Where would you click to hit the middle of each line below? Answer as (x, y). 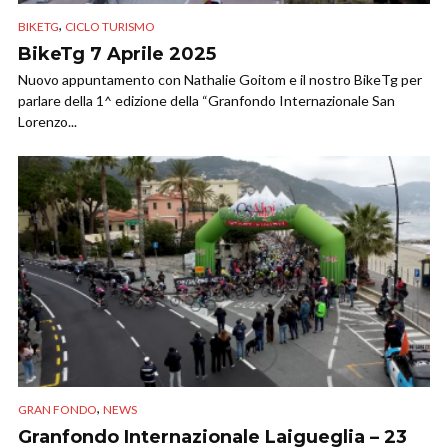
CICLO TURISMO (110, 26)
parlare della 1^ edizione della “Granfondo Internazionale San (206, 100)
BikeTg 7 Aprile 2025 (117, 53)
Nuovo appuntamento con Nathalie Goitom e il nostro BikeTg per (220, 79)
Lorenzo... (47, 121)
